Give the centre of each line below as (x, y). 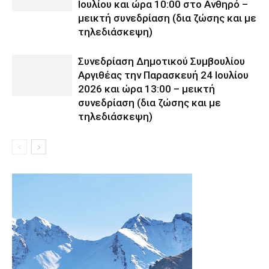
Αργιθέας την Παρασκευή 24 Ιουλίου (163, 75)
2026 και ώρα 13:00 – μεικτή (147, 89)
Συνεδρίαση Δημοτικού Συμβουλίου (162, 61)
